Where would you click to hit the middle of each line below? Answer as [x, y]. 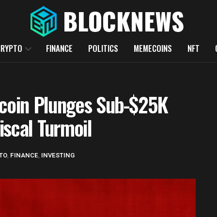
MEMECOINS [153, 48]
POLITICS [103, 48]
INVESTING [58, 155]
